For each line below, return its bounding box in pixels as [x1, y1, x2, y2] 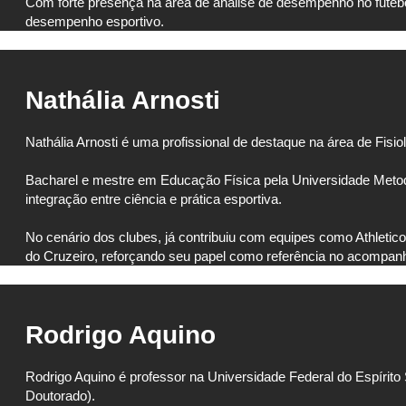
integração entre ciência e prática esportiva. [25, 191, 282, 207]
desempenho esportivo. [25, 14, 164, 29]
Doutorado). [25, 388, 95, 403]
